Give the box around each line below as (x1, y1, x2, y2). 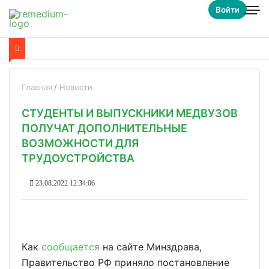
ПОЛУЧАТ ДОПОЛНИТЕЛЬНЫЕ (22, 122, 187, 134)
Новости (59, 82, 92, 92)
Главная (22, 82, 52, 92)
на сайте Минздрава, (100, 241, 202, 253)
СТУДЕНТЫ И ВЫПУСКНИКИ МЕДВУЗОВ (22, 107, 238, 119)
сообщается (41, 241, 100, 253)
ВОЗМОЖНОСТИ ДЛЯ (22, 137, 139, 150)
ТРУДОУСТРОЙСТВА (22, 152, 134, 165)
